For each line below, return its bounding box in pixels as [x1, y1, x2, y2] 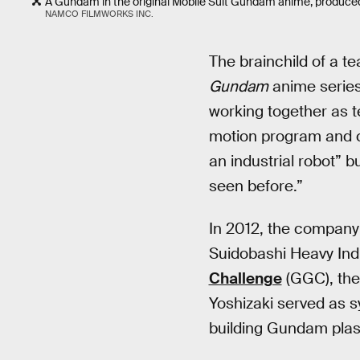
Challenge [208, 268, 282, 288]
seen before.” [208, 176, 303, 197]
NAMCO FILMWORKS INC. [45, 8, 153, 20]
